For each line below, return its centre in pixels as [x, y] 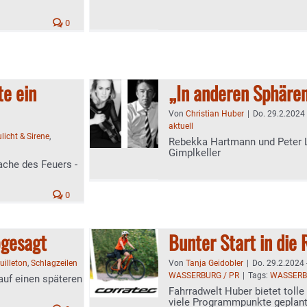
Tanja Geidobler [214, 263]
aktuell [181, 126]
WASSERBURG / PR [204, 275]
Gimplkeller [195, 153]
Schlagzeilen [54, 263]
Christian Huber [215, 114]
